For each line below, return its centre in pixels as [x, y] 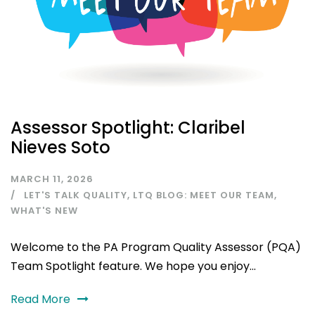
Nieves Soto [60, 147]
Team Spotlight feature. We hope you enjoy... [133, 266]
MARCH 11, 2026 [52, 179]
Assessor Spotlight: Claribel [128, 127]
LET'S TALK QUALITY [76, 195]
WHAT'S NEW [44, 210]
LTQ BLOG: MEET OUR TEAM [204, 195]
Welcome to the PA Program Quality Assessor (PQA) [156, 247]
